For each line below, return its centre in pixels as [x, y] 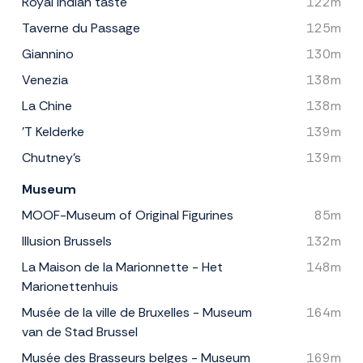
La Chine [47, 106]
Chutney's [51, 158]
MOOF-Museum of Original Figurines [128, 216]
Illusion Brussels [67, 241]
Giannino [48, 54]
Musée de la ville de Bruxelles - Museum [137, 313]
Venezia [45, 80]
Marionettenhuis [70, 287]
